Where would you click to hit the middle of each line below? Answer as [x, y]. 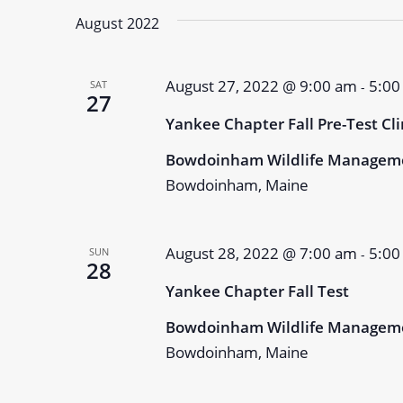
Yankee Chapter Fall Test [257, 291]
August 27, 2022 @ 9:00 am [261, 86]
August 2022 [117, 23]
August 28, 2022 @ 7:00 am [261, 253]
